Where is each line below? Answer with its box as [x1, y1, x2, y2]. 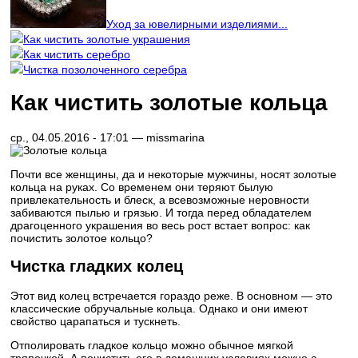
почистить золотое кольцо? [10, 232, 153, 245]
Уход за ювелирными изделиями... [106, 17, 288, 30]
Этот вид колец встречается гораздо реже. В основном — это [10, 288, 332, 302]
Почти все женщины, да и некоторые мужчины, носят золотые [10, 168, 336, 181]
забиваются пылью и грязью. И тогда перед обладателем [10, 206, 312, 220]
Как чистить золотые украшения [23, 32, 190, 46]
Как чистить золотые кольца [10, 90, 328, 116]
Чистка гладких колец [10, 257, 183, 276]
